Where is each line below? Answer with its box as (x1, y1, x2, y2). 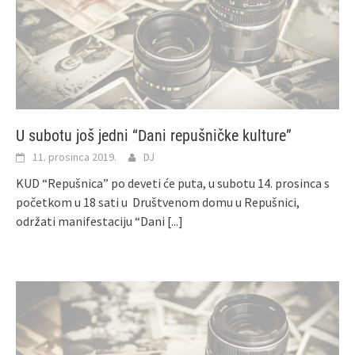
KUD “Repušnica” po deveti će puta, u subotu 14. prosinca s (16, 174, 330, 191)
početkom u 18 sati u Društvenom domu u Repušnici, (16, 193, 300, 210)
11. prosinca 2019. (32, 149, 116, 164)
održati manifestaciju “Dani (16, 212, 167, 229)
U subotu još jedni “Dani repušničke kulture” (16, 125, 292, 145)
